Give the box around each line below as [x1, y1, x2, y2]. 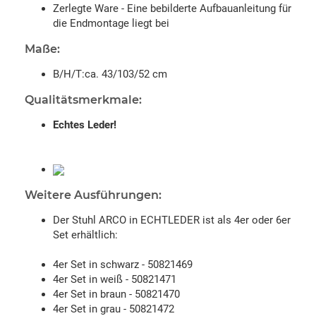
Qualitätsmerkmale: [25, 92, 142, 107]
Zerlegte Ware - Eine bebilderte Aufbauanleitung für [53, 1, 291, 15]
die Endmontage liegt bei [53, 16, 169, 30]
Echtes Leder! [53, 118, 116, 131]
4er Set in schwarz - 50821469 [53, 257, 193, 271]
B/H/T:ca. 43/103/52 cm [53, 67, 167, 80]
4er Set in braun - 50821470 [53, 287, 180, 300]
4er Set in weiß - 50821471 [53, 272, 176, 286]
